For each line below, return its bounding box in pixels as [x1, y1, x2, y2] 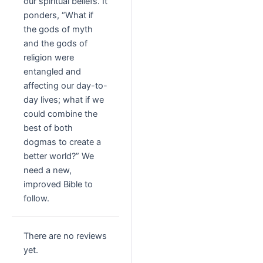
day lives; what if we [23, 95, 104, 106]
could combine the [23, 109, 97, 120]
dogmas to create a [23, 137, 101, 148]
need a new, [23, 165, 72, 176]
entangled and [23, 66, 81, 77]
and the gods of [23, 38, 87, 49]
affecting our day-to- [23, 80, 107, 92]
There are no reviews [23, 231, 107, 242]
